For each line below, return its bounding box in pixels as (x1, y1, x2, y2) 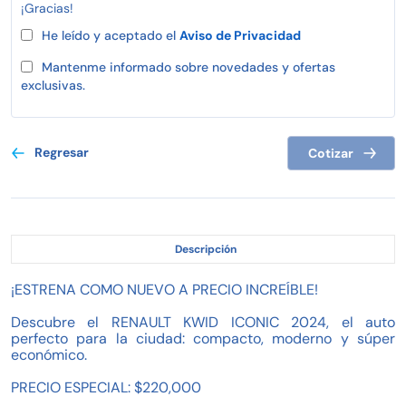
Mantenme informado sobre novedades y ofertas (42, 58, 335, 75)
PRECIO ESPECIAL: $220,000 (11, 377, 201, 397)
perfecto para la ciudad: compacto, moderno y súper (11, 328, 395, 348)
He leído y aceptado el (42, 26, 179, 43)
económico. (11, 344, 87, 364)
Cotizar (307, 144, 353, 161)
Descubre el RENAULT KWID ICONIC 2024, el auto (11, 312, 395, 332)
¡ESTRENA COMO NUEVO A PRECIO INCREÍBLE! (11, 279, 318, 299)
